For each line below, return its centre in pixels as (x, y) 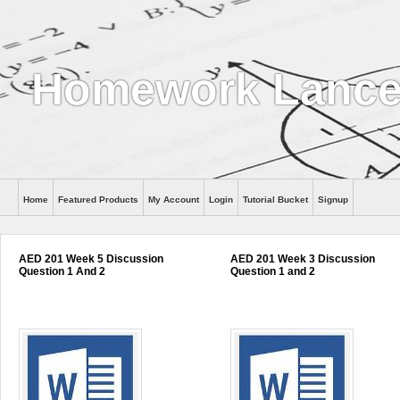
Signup (333, 200)
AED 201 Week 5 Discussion (91, 259)
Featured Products (98, 200)
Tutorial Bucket (275, 200)
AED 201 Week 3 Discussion (303, 259)
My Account (174, 200)
